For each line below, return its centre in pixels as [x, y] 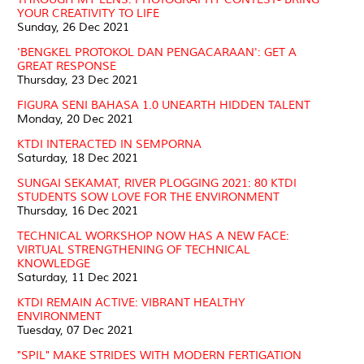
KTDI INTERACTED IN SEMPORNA [109, 144]
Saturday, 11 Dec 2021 [78, 277]
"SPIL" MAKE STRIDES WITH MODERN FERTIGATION [159, 355]
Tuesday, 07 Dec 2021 [75, 330]
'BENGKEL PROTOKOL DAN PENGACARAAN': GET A [157, 52]
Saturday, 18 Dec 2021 [78, 158]
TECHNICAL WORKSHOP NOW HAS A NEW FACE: [153, 236]
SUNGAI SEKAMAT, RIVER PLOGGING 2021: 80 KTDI [157, 183]
